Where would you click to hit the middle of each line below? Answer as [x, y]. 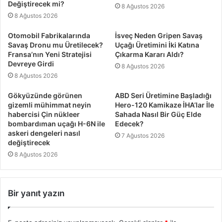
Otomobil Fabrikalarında [49, 35]
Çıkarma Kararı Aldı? [149, 54]
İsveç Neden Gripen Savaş [159, 35]
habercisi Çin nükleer [44, 114]
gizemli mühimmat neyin [50, 105]
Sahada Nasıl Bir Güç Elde [158, 114]
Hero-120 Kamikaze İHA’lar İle [165, 105]
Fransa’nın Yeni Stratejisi [50, 54]
